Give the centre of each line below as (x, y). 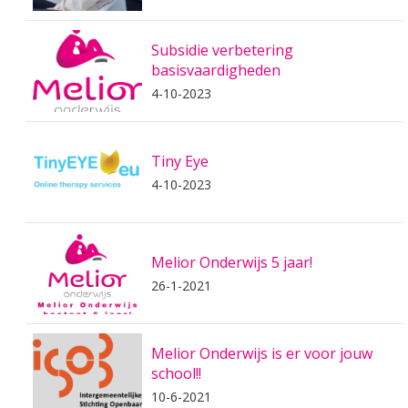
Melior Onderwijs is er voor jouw (262, 353)
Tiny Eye (180, 161)
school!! (176, 373)
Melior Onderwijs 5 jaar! (232, 262)
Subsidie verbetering (222, 50)
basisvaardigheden (216, 70)
